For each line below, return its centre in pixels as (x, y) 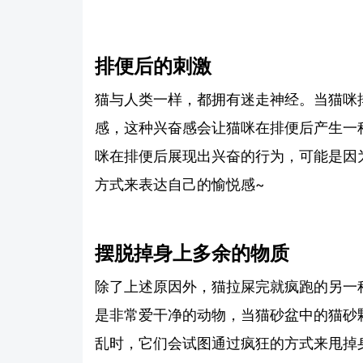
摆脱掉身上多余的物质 (192, 253)
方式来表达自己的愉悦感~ (180, 184)
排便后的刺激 (153, 66)
